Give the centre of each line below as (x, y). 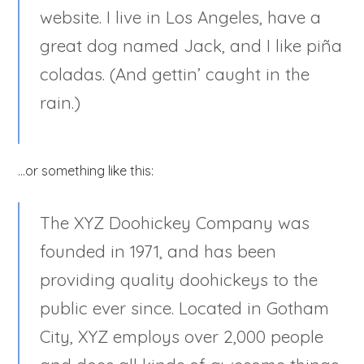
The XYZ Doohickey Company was (175, 222)
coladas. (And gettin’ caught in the (175, 74)
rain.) (61, 102)
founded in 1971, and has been (158, 251)
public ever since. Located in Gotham (185, 308)
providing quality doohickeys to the (179, 279)
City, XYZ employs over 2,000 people (182, 336)
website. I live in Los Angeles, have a (181, 17)
